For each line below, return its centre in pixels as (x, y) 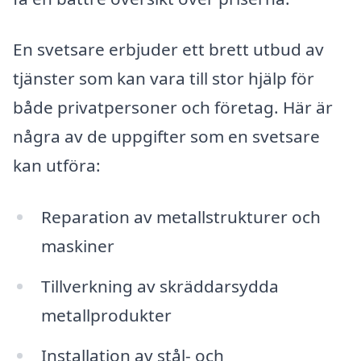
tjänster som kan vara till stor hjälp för (164, 79)
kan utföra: (57, 166)
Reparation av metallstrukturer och (180, 217)
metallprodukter (106, 315)
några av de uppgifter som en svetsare (166, 137)
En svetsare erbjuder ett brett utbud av (168, 50)
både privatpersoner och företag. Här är (173, 108)
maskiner (77, 246)
